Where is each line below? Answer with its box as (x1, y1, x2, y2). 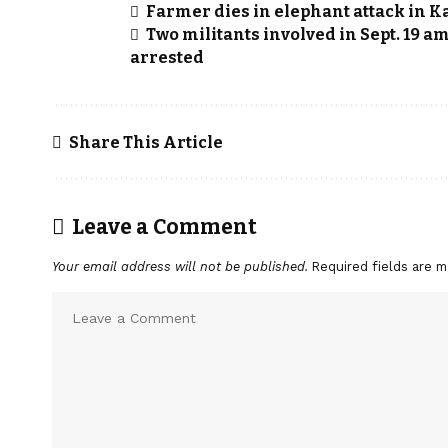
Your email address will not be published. (52, 259, 308, 275)
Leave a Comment (72, 214, 257, 241)
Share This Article (69, 132, 223, 152)
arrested (130, 48, 204, 68)
